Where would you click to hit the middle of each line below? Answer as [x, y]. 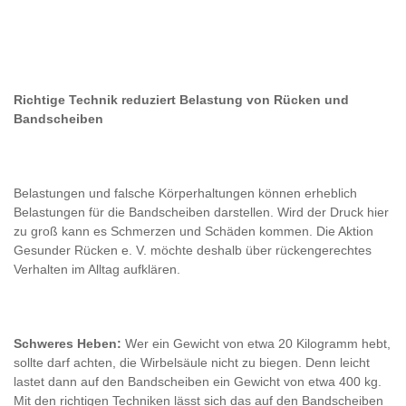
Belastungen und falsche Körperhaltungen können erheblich [185, 193]
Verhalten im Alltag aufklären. [97, 269]
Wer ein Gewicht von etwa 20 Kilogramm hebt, [256, 343]
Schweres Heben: [68, 343]
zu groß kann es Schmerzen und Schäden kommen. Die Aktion [193, 231]
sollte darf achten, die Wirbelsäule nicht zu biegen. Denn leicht [192, 362]
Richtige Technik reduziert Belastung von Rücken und [181, 100]
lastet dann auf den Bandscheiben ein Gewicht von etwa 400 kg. [198, 382]
